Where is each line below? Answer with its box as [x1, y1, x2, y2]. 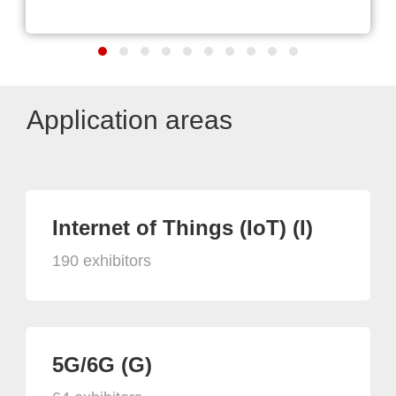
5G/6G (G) [52, 352, 152, 377]
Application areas [27, 104, 232, 134]
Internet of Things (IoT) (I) [52, 215, 313, 240]
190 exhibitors [52, 251, 151, 270]
